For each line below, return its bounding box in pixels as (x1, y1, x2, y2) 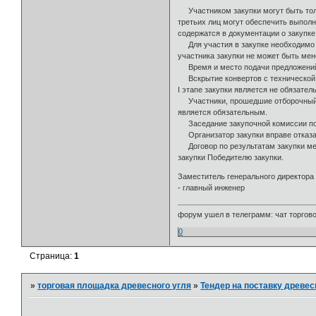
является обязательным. (178, 107, 268, 116)
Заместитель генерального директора (178, 171, 315, 181)
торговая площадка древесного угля (37, 281, 192, 291)
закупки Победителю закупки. (178, 152, 284, 162)
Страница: (30, 251, 75, 262)
